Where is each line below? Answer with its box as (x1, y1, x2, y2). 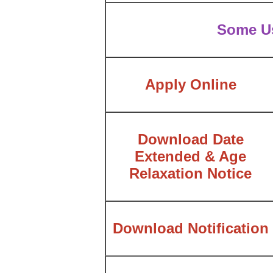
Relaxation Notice (129, 165, 252, 182)
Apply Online (144, 76, 236, 93)
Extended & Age (135, 147, 246, 165)
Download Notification (112, 219, 269, 236)
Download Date (137, 130, 244, 147)
